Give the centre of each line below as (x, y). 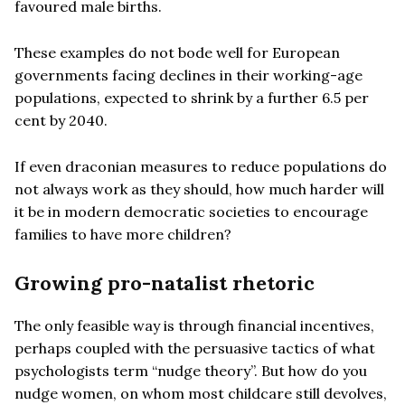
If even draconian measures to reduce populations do (201, 166)
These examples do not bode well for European (177, 52)
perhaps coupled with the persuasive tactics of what (195, 348)
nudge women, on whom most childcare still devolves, (201, 393)
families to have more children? (123, 234)
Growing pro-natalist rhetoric (165, 283)
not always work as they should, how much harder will (199, 188)
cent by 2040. (61, 120)
